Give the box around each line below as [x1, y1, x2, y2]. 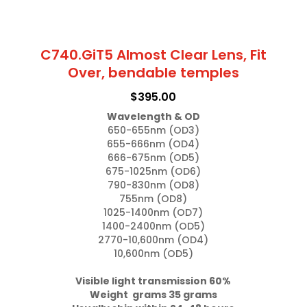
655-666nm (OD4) [107, 136, 200, 151]
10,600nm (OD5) [113, 246, 193, 260]
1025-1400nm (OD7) [103, 205, 204, 219]
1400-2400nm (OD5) [101, 219, 205, 233]
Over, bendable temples [67, 62, 239, 82]
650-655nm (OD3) [107, 123, 199, 137]
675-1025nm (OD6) [106, 164, 201, 178]
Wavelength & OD [106, 109, 200, 123]
